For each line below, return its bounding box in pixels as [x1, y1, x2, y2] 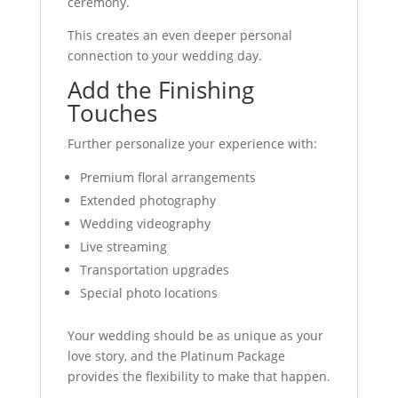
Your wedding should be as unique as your [67, 326, 323, 344]
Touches [67, 96, 157, 129]
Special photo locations [79, 283, 218, 301]
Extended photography [79, 191, 216, 209]
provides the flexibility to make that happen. [67, 367, 330, 385]
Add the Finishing [67, 73, 254, 106]
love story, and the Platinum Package [67, 346, 285, 364]
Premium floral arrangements [79, 168, 256, 186]
